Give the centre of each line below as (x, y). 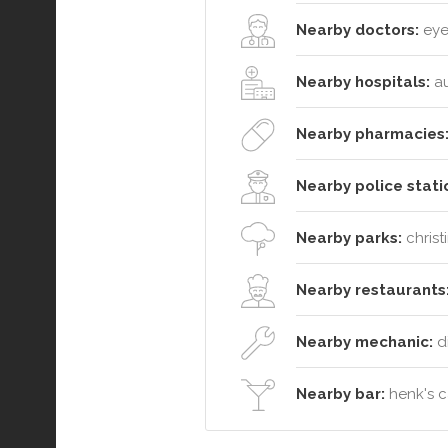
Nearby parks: (349, 237)
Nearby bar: (340, 393)
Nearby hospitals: (363, 81)
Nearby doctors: (357, 29)
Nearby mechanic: (364, 341)
